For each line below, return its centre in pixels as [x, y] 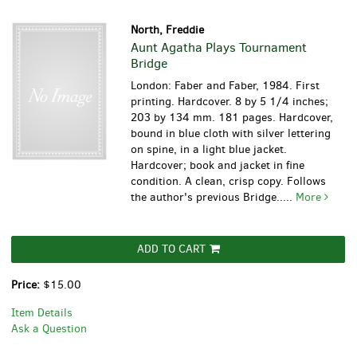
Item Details [42, 313]
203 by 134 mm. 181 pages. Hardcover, [232, 118]
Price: [27, 285]
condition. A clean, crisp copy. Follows [229, 182]
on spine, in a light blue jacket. [209, 150]
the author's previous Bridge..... [214, 198]
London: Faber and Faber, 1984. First [226, 86]
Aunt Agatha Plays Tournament [219, 48]
